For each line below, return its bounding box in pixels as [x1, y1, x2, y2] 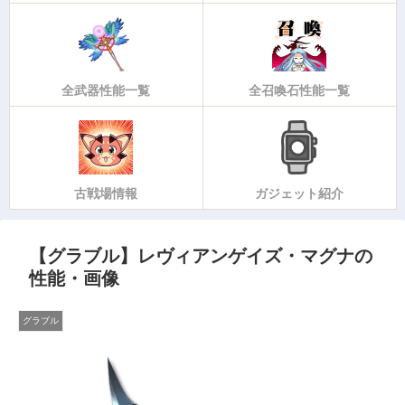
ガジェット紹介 [255, 186, 344, 202]
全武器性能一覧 [61, 83, 150, 99]
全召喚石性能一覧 [249, 83, 350, 99]
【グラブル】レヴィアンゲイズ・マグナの [29, 246, 372, 267]
